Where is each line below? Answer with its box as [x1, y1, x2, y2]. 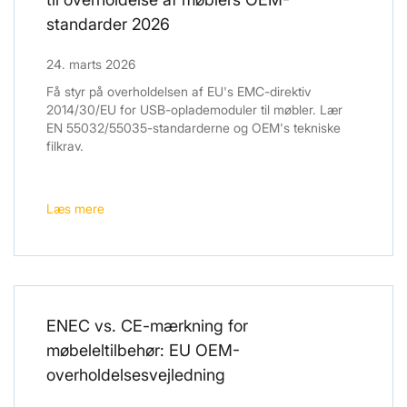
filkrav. [46, 138, 84, 154]
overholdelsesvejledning [46, 365, 225, 385]
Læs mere [46, 201, 104, 217]
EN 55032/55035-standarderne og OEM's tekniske [46, 120, 341, 136]
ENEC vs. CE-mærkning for [46, 316, 248, 336]
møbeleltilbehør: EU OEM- [46, 341, 240, 361]
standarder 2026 [46, 15, 170, 35]
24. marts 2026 [46, 56, 135, 73]
